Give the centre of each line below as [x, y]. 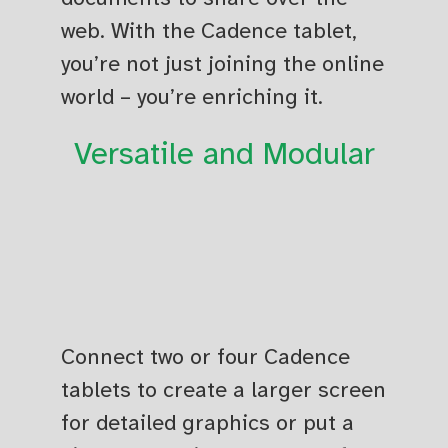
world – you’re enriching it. [192, 96]
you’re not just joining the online [223, 63]
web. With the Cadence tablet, [209, 30]
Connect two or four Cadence [206, 357]
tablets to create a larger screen [224, 390]
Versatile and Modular [224, 153]
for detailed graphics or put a [208, 423]
